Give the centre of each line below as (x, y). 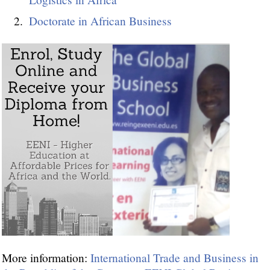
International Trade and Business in (174, 258)
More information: (46, 258)
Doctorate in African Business (100, 21)
